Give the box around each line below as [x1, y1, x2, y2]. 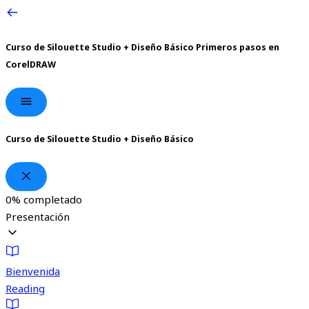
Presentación [6, 210, 70, 224]
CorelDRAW [6, 58, 56, 70]
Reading [6, 281, 45, 296]
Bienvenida [6, 264, 60, 279]
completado [21, 192, 82, 207]
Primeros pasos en [196, 41, 279, 53]
